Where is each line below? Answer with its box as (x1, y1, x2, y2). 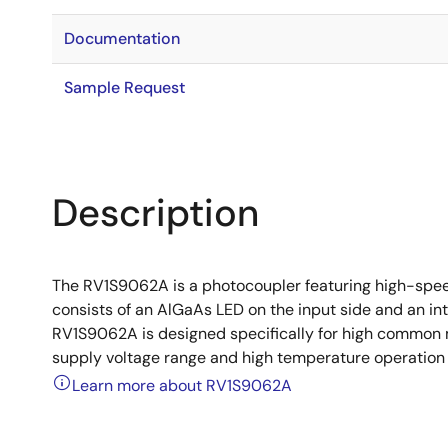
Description (52, 188, 259, 238)
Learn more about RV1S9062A (72, 375, 292, 397)
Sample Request (64, 77, 185, 98)
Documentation (64, 28, 180, 49)
